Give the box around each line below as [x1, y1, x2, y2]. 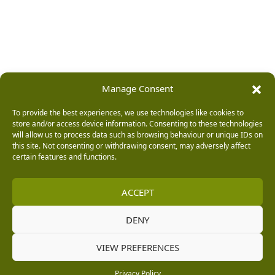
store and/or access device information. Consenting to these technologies [12, 118, 263, 129]
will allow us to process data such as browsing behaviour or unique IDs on [12, 130, 263, 140]
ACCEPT [121, 185, 154, 198]
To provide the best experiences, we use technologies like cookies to [12, 107, 244, 118]
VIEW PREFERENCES [96, 241, 179, 254]
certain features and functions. [12, 152, 117, 162]
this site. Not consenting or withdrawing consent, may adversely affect [12, 141, 250, 151]
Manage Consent [102, 82, 173, 95]
